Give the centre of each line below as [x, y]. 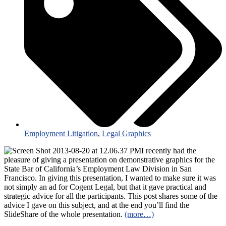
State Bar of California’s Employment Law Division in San [98, 169]
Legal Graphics [126, 134]
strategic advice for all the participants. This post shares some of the [111, 196]
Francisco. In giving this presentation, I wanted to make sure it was [110, 178]
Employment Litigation [61, 134]
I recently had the [169, 151]
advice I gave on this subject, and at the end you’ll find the [97, 205]
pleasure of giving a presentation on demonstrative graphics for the [109, 160]
